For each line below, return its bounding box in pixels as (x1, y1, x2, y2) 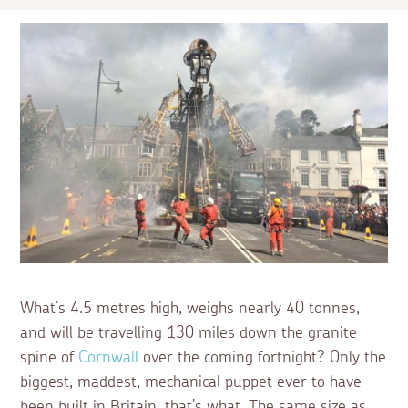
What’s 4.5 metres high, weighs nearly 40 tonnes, (20, 300, 361, 317)
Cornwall (78, 349, 139, 366)
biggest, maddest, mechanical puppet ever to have (20, 373, 362, 391)
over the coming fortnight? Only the (138, 349, 387, 366)
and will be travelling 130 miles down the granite (20, 324, 358, 342)
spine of (20, 349, 79, 366)
